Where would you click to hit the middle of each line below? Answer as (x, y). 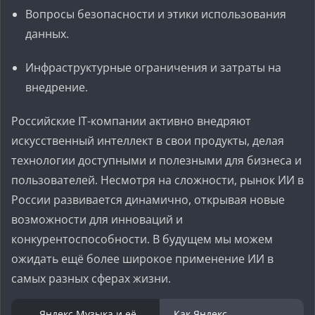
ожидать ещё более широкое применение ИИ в (142, 259)
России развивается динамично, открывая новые (148, 200)
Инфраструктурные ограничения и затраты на (153, 67)
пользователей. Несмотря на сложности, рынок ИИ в (157, 180)
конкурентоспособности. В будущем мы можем (142, 239)
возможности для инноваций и (97, 219)
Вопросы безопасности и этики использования (156, 14)
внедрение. (57, 87)
